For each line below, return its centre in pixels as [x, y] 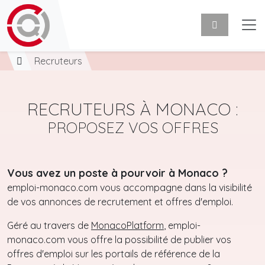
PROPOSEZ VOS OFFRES [132, 127]
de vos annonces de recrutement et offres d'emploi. [120, 202]
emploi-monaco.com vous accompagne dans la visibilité [130, 188]
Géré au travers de [49, 225]
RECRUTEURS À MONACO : [132, 109]
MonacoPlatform [127, 225]
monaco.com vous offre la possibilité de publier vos [119, 240]
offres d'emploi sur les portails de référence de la [114, 254]
